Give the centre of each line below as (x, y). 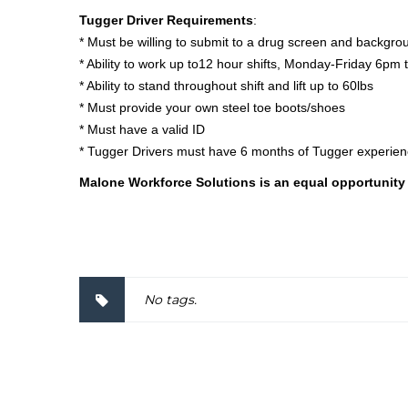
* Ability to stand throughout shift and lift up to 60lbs (226, 86)
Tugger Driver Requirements (166, 20)
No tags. (170, 300)
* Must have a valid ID (142, 130)
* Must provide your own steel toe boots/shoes (212, 108)
